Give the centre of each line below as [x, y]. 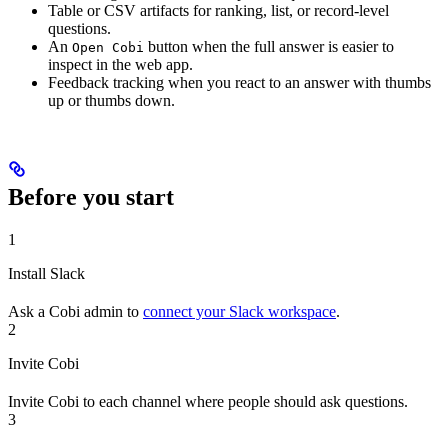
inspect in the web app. [120, 64]
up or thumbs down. [111, 100]
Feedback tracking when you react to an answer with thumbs [239, 82]
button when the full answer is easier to [269, 46]
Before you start [91, 196]
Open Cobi [108, 47]
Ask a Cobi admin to [75, 311]
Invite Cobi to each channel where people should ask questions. [208, 401]
